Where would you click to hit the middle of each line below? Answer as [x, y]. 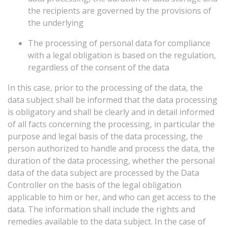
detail [167, 112]
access [179, 197]
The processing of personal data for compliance [119, 43]
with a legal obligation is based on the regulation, [122, 55]
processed [134, 173]
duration [24, 161]
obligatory [35, 112]
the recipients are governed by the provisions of [120, 11]
